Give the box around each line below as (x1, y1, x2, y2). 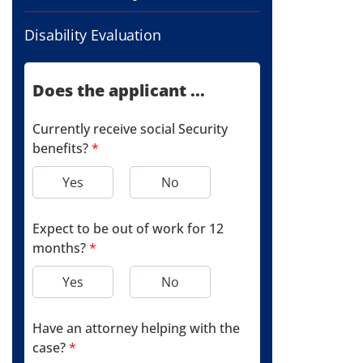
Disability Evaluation (24, 25, 161, 45)
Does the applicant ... (32, 79, 205, 101)
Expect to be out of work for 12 (32, 220, 224, 237)
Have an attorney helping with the (32, 319, 240, 337)
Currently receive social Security (32, 120, 228, 138)
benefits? (32, 139, 92, 157)
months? (32, 239, 89, 257)
